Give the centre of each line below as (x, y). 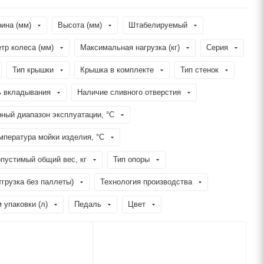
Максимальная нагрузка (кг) (130, 47)
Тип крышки (33, 70)
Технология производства (146, 182)
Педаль (88, 204)
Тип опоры (131, 159)
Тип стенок (199, 70)
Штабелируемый (158, 25)
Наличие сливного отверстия (129, 92)
